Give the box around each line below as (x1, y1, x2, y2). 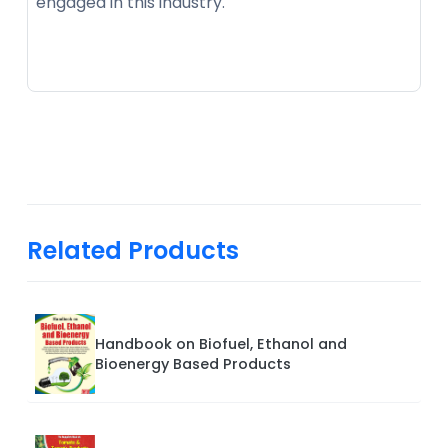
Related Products (27, 234, 239, 268)
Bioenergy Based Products (95, 354, 291, 375)
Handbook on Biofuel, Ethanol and (95, 334, 347, 355)
